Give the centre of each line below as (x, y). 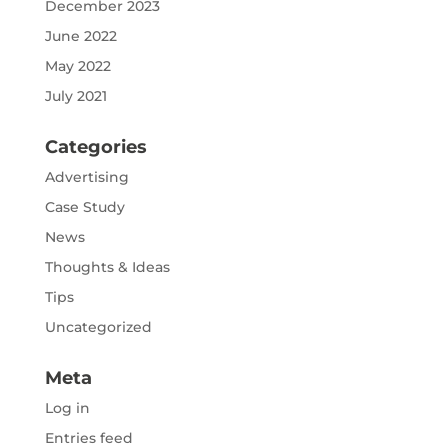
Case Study (84, 206)
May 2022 (77, 65)
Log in (67, 407)
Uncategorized (98, 326)
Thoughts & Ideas (107, 266)
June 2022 (80, 35)
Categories (95, 146)
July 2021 (75, 95)
